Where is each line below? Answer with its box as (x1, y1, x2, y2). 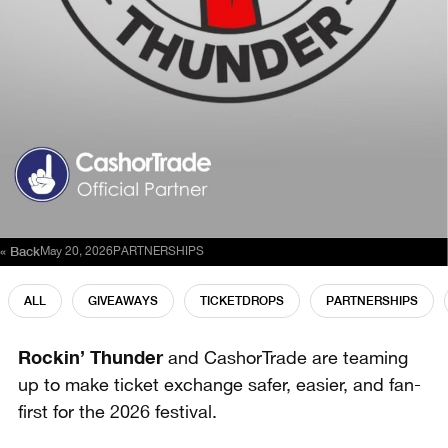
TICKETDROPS (200, 294, 284, 308)
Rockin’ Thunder (18, 346, 163, 368)
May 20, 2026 (40, 246, 113, 257)
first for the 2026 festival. (18, 404, 217, 421)
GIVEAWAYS (88, 294, 158, 308)
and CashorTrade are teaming (163, 350, 408, 367)
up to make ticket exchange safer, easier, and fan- (18, 377, 421, 394)
